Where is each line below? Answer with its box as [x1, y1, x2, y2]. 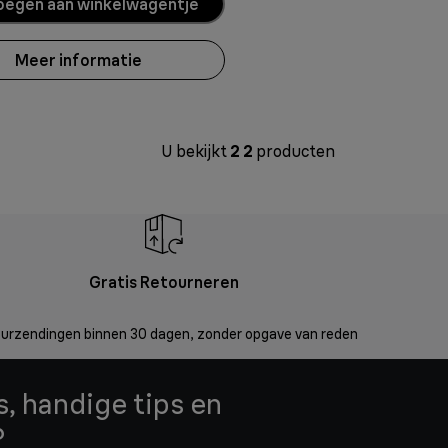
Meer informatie [15, 49, 142, 70]
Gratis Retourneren [88, 272, 239, 293]
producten [253, 141, 335, 162]
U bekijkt [161, 141, 230, 162]
